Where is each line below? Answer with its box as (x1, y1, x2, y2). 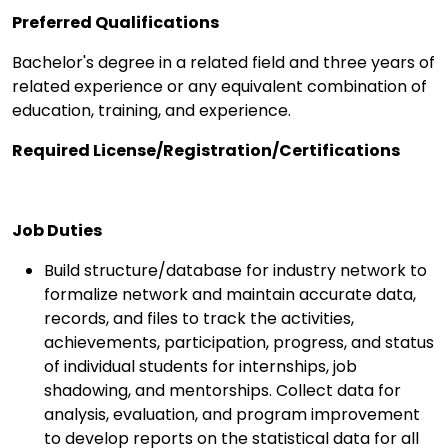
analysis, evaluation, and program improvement (44, 403, 420, 427)
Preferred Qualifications (12, 11, 219, 35)
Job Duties (12, 219, 102, 243)
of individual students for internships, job (44, 355, 357, 379)
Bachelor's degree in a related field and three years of (12, 51, 435, 75)
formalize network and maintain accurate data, (44, 283, 416, 307)
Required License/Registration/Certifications (12, 139, 400, 163)
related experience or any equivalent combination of (12, 75, 427, 99)
